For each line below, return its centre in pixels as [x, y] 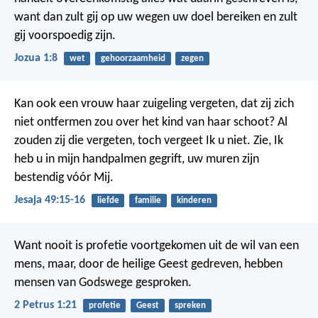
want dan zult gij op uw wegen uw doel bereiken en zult [156, 17]
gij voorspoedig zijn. [65, 35]
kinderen [194, 200]
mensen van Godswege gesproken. [103, 283]
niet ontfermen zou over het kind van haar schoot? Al [151, 122]
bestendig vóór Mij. [64, 177]
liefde [108, 200]
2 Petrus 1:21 [45, 306]
